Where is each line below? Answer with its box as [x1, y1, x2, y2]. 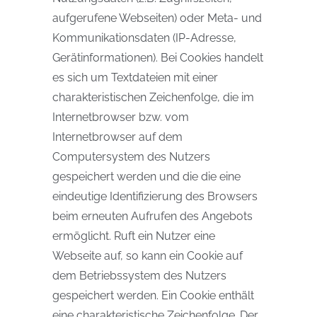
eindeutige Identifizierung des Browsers [52, 190, 258, 203]
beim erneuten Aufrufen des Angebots [52, 209, 253, 223]
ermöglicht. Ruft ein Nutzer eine [52, 229, 215, 243]
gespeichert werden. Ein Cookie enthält [52, 289, 254, 302]
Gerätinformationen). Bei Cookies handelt [52, 51, 263, 64]
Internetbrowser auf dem [52, 130, 183, 144]
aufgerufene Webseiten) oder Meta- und [52, 11, 262, 25]
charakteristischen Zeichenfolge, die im [52, 91, 254, 104]
